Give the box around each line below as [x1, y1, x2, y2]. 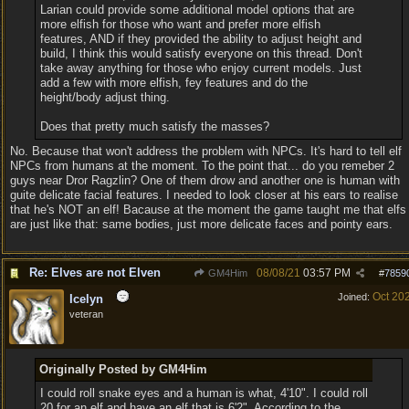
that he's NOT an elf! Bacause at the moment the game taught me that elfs [10, 203, 406, 216]
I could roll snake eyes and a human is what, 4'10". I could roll [39, 386, 368, 400]
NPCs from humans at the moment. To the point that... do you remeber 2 [10, 159, 394, 173]
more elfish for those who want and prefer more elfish [39, 17, 320, 31]
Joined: [338, 291, 372, 302]
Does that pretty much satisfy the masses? [39, 120, 269, 133]
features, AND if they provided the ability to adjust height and [39, 32, 362, 46]
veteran [69, 309, 103, 320]
